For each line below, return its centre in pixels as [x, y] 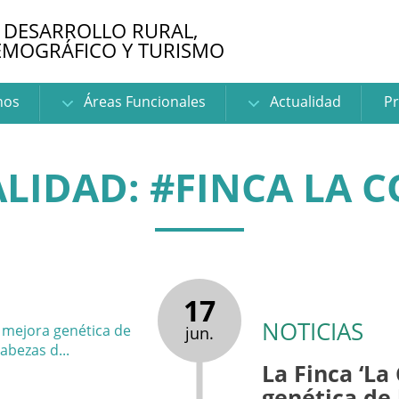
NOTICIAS [313, 331]
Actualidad [303, 102]
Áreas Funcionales [142, 102]
